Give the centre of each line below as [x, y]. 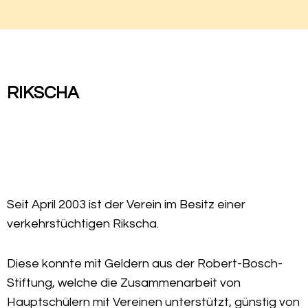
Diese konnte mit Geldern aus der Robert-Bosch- [145, 264]
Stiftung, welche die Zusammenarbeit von [124, 283]
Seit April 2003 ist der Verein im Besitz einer [126, 205]
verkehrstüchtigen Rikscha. [83, 224]
